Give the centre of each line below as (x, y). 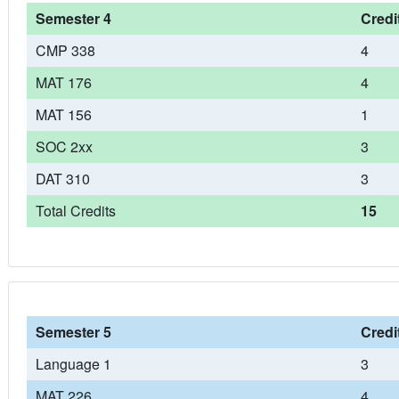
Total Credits (75, 211)
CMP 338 (65, 50)
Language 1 (73, 364)
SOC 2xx (64, 147)
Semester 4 (73, 18)
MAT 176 (63, 82)
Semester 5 (73, 332)
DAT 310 (62, 179)
